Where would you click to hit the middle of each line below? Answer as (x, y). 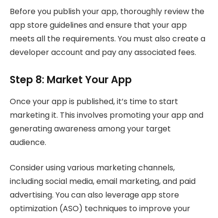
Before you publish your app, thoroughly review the (107, 11)
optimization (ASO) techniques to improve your (100, 209)
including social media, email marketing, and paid (103, 182)
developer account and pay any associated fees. (103, 52)
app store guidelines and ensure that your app (98, 25)
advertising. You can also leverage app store (94, 195)
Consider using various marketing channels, (92, 168)
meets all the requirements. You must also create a (108, 38)
